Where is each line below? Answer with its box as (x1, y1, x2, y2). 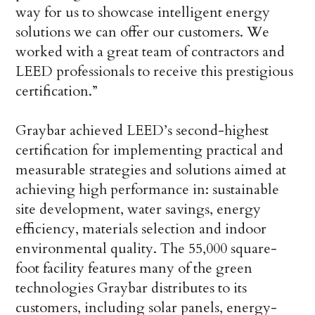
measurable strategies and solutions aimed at (15, 160, 287, 180)
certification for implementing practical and (15, 141, 284, 160)
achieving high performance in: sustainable (15, 180, 280, 200)
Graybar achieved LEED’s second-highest (15, 121, 269, 141)
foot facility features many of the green (15, 259, 253, 278)
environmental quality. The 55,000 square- (15, 239, 278, 259)
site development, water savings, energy (15, 200, 262, 219)
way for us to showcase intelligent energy (15, 3, 271, 22)
